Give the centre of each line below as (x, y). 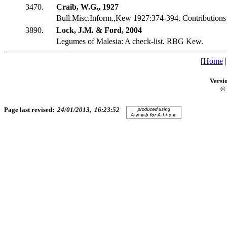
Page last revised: (31, 109)
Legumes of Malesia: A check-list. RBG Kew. (130, 42)
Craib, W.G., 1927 (87, 7)
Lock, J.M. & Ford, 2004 (99, 30)
